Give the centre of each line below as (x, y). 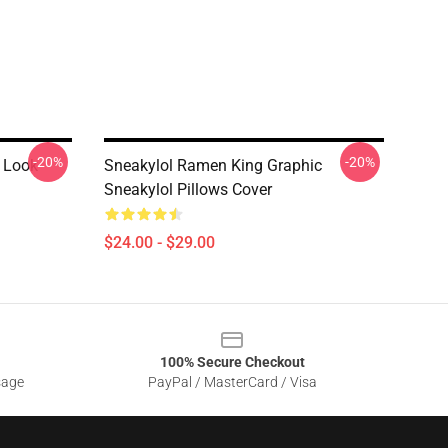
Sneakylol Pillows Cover (188, 189)
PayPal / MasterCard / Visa (232, 382)
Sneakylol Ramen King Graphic (213, 165)
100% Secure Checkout (232, 362)
